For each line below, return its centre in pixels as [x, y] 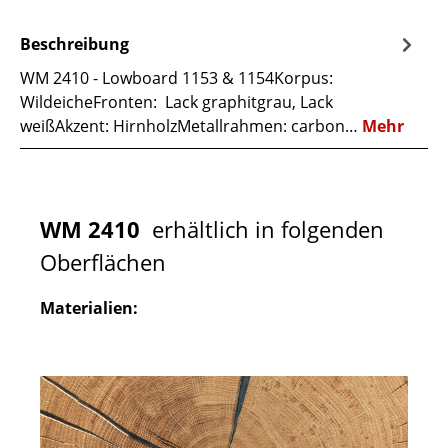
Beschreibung [74, 44]
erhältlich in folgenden [265, 229]
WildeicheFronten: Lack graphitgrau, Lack [176, 102]
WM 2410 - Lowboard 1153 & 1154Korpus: [176, 78]
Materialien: [89, 308]
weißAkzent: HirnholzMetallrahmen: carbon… [191, 126]
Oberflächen [103, 262]
